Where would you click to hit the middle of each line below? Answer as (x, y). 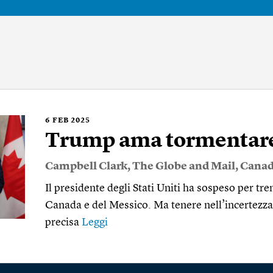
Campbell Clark (86, 166)
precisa (63, 222)
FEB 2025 (71, 121)
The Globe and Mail (184, 166)
